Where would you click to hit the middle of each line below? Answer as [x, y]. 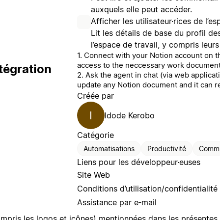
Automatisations [109, 149]
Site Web [94, 175]
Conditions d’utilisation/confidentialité [147, 189]
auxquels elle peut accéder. [141, 10]
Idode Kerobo [130, 116]
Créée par [96, 96]
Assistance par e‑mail [117, 203]
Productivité [167, 149]
